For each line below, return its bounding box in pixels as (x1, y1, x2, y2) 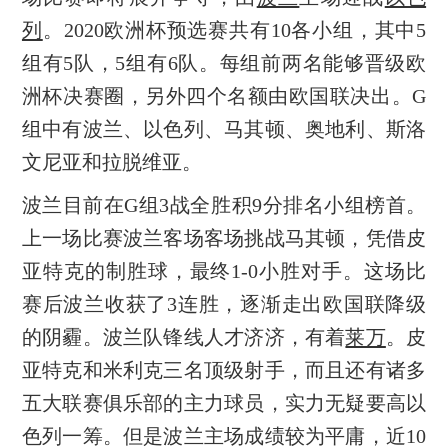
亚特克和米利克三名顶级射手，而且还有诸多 (21, 358, 427, 381)
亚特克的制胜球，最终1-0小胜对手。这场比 (21, 259, 427, 282)
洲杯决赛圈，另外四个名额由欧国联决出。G (21, 84, 427, 107)
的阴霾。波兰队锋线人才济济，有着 (21, 325, 346, 348)
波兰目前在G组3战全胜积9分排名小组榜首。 (21, 193, 427, 216)
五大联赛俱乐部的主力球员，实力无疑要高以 (21, 391, 427, 414)
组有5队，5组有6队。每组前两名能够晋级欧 (21, 51, 427, 74)
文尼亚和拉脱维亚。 (21, 150, 202, 173)
